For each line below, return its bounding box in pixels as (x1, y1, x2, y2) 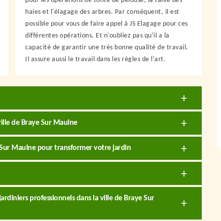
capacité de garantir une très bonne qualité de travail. (25, 44, 188, 51)
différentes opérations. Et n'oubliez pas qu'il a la (25, 32, 170, 39)
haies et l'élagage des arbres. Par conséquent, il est (25, 8, 180, 16)
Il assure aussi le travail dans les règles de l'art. (25, 56, 166, 63)
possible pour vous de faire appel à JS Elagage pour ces (25, 20, 188, 28)
